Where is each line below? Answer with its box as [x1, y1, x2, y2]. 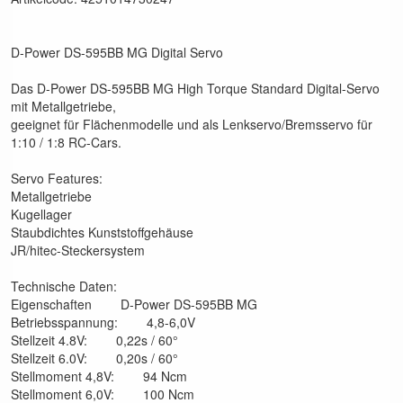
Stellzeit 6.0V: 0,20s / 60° [11, 349, 178, 368]
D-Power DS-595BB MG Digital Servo [11, 43, 223, 62]
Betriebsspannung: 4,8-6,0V [11, 313, 195, 332]
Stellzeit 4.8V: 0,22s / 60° [11, 331, 178, 350]
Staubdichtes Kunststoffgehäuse [11, 223, 193, 242]
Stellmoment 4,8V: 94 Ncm [11, 367, 187, 386]
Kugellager [11, 205, 72, 224]
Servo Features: [11, 169, 103, 188]
